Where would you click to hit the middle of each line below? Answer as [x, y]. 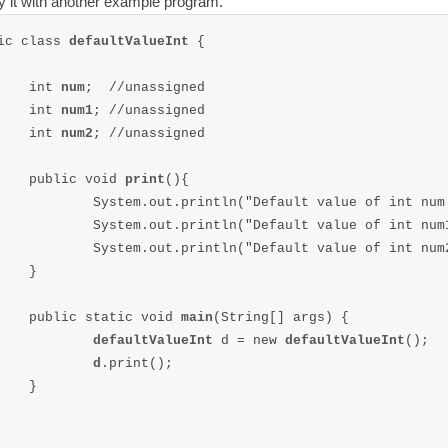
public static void [104, 318]
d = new [252, 341]
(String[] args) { [280, 318]
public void [76, 180]
